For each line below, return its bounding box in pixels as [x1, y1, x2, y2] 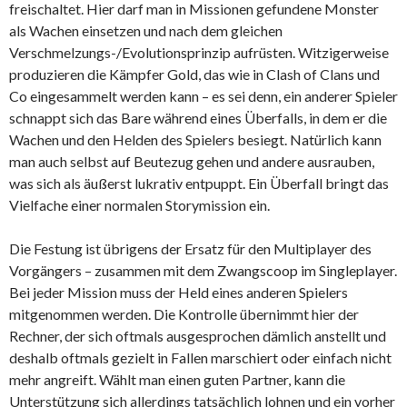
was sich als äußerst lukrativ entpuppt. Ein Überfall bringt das [9, 174, 389, 192]
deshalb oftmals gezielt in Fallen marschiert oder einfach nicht [9, 348, 392, 366]
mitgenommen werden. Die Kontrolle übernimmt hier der [9, 304, 359, 323]
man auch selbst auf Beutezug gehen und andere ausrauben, [9, 152, 374, 170]
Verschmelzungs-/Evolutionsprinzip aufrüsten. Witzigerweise [9, 43, 389, 61]
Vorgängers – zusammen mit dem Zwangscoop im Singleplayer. [9, 261, 397, 279]
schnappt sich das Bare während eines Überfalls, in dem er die [9, 108, 387, 126]
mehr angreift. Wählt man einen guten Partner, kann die [9, 370, 345, 388]
